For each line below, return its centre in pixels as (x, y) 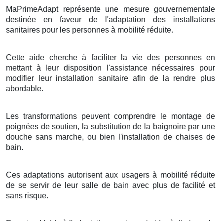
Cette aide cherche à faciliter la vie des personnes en (110, 57)
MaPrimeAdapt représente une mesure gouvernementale (110, 9)
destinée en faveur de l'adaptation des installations (110, 19)
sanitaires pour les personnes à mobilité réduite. (90, 30)
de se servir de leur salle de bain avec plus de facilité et (110, 185)
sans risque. (27, 195)
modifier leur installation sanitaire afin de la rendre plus (110, 78)
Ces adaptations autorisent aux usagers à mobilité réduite (110, 175)
